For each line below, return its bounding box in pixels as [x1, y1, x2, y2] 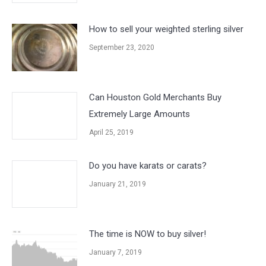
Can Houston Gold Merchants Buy [89, 92, 221, 103]
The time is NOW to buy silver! [89, 229, 206, 239]
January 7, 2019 [89, 248, 142, 256]
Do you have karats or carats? [89, 160, 207, 171]
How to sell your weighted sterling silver [89, 24, 243, 34]
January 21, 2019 [89, 180, 146, 188]
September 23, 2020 [89, 43, 154, 52]
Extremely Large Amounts [89, 109, 190, 119]
